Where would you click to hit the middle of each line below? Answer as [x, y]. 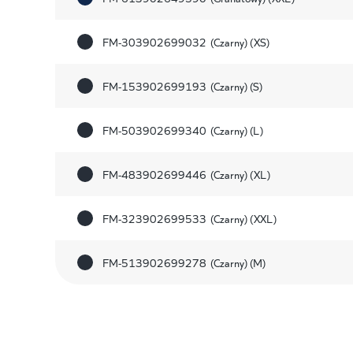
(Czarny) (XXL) [243, 218]
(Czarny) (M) [238, 262]
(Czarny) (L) [236, 130]
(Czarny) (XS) [240, 41]
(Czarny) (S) [236, 85]
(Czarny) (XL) [240, 174]
